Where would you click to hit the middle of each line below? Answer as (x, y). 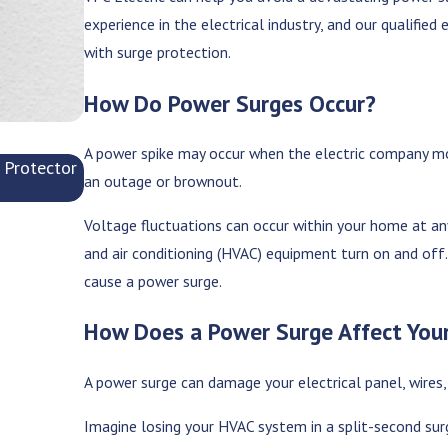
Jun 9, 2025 (120, 191)
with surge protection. (159, 52)
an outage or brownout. (165, 181)
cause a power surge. (155, 280)
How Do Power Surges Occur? (230, 102)
